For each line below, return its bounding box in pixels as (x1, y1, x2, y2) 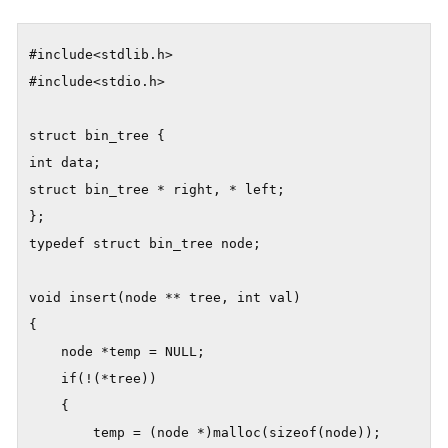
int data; (29, 155, 101, 171)
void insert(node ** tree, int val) (29, 290, 301, 306)
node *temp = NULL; (29, 344, 205, 360)
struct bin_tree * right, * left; (29, 182, 285, 198)
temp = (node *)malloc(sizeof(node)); (29, 425, 381, 441)
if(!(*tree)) (29, 371, 157, 387)
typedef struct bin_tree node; (29, 236, 261, 252)
